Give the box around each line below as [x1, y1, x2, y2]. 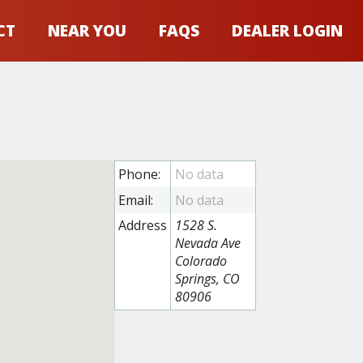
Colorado [174, 252, 227, 271]
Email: [118, 190, 154, 209]
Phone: [118, 165, 161, 184]
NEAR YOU [48, 19, 126, 41]
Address [118, 216, 168, 235]
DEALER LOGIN [232, 19, 343, 41]
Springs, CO [174, 270, 240, 288]
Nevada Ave [174, 234, 241, 253]
